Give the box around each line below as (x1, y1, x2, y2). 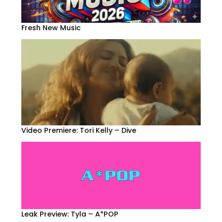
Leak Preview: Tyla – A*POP (21, 209, 118, 220)
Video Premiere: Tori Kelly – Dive (21, 125, 136, 136)
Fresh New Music (21, 22, 81, 33)
